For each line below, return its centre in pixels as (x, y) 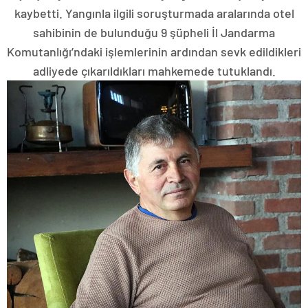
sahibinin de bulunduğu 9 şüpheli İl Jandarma (154, 33)
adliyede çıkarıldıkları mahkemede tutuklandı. (154, 71)
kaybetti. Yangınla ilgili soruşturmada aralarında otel (154, 13)
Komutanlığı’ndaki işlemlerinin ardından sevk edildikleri (154, 52)
